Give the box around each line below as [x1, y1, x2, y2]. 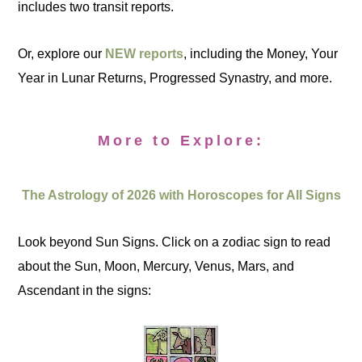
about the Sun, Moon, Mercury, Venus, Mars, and [18, 259, 295, 274]
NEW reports [105, 47, 184, 61]
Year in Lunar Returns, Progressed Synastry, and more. [18, 71, 333, 86]
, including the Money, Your [183, 47, 339, 61]
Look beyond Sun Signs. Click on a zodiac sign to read [18, 235, 331, 250]
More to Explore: [98, 133, 264, 149]
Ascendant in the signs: [18, 284, 152, 298]
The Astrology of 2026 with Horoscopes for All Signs [21, 188, 341, 203]
